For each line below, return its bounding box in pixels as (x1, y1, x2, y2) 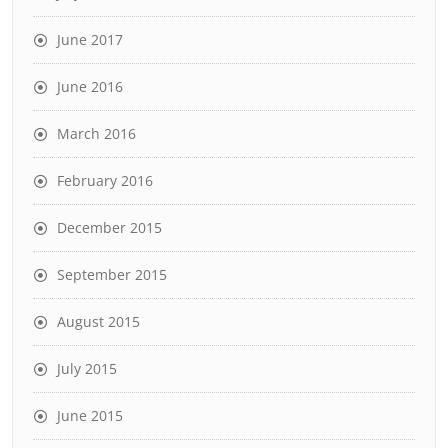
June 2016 (57, 76, 123, 96)
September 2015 (57, 264, 167, 284)
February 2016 (57, 170, 153, 190)
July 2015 (57, 358, 117, 378)
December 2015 (57, 217, 162, 237)
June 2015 (57, 405, 123, 425)
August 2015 (57, 311, 140, 331)
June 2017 (57, 29, 123, 49)
